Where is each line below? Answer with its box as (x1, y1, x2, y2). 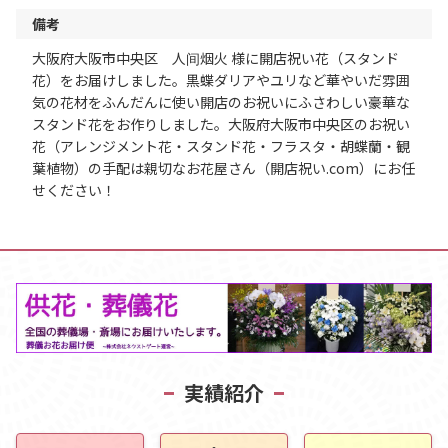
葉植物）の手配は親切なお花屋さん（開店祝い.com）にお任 (32, 157, 415, 178)
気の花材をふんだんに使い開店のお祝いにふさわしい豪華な (32, 91, 410, 112)
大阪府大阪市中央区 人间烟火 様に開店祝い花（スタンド (32, 47, 399, 68)
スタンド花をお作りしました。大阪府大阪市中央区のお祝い (32, 113, 410, 134)
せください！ (32, 179, 116, 200)
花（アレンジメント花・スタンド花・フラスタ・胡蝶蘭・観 (32, 135, 410, 156)
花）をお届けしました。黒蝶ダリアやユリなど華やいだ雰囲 (32, 69, 410, 90)
